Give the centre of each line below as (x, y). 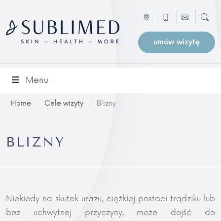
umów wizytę (177, 42)
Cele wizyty (64, 103)
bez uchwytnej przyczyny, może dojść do (110, 213)
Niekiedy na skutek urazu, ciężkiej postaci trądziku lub (110, 199)
